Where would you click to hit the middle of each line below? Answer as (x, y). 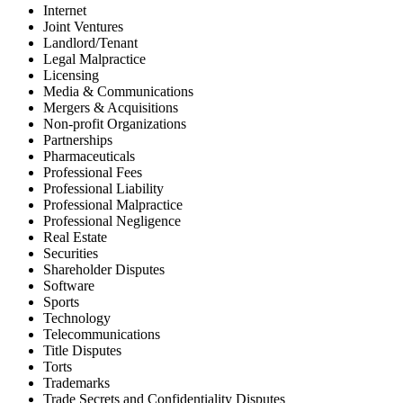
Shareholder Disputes (104, 269)
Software (69, 285)
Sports (61, 301)
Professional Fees (93, 172)
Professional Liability (103, 188)
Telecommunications (102, 334)
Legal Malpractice (94, 58)
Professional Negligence (112, 220)
